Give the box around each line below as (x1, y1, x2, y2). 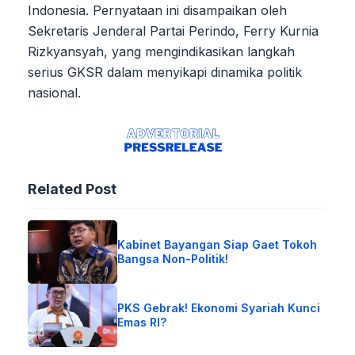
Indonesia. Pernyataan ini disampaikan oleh (28, 2, 287, 19)
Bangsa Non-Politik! (117, 251, 229, 265)
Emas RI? (117, 315, 167, 329)
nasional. (28, 85, 81, 101)
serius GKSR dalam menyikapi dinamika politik (28, 64, 302, 81)
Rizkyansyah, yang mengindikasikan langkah (28, 44, 295, 60)
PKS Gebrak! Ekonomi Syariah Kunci (117, 300, 321, 315)
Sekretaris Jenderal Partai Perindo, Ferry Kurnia (28, 23, 319, 40)
